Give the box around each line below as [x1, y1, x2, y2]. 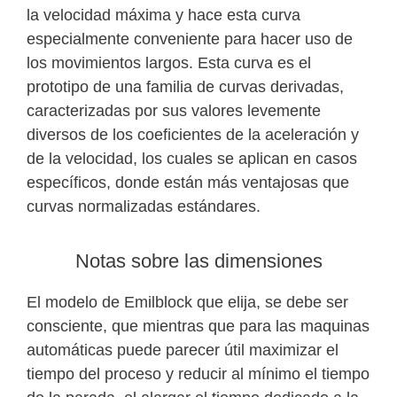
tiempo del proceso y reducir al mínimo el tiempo [27, 364, 370, 383]
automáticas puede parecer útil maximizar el [27, 340, 339, 359]
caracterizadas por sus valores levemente [27, 101, 321, 120]
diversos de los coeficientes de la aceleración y [27, 125, 359, 144]
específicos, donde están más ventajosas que [27, 173, 349, 191]
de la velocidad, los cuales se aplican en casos [27, 149, 357, 167]
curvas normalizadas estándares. [27, 197, 261, 215]
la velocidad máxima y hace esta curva [27, 5, 300, 24]
